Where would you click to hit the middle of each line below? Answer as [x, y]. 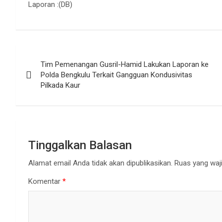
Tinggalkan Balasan [80, 145]
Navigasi [46, 54]
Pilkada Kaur [60, 85]
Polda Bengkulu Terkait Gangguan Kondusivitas [116, 75]
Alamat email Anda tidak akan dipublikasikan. [100, 163]
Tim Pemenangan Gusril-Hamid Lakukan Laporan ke [125, 64]
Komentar [45, 181]
